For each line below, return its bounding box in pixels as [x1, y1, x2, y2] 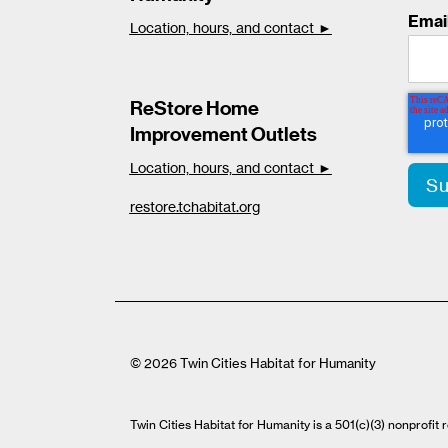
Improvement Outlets [129, 122, 317, 146]
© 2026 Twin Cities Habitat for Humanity [129, 355, 376, 371]
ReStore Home [129, 96, 259, 120]
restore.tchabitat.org [129, 198, 260, 215]
